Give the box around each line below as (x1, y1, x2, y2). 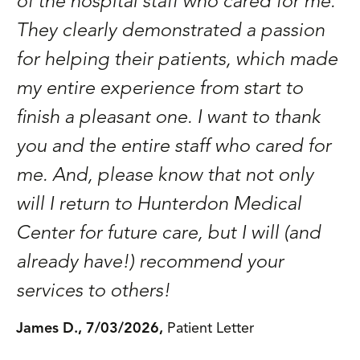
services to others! (16, 282, 170, 301)
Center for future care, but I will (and (16, 224, 321, 243)
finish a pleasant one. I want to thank (16, 108, 321, 128)
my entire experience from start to (16, 80, 303, 99)
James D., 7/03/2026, (16, 321, 167, 336)
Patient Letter (167, 321, 254, 336)
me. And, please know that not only (16, 166, 313, 186)
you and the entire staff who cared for (16, 137, 331, 157)
